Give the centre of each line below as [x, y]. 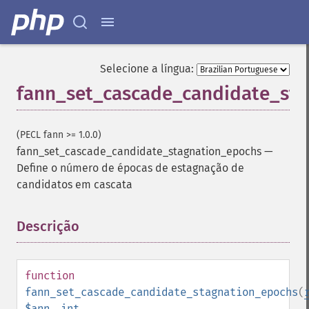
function [50, 276]
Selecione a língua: [147, 69]
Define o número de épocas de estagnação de [130, 168]
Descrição [48, 226]
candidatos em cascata [74, 185]
